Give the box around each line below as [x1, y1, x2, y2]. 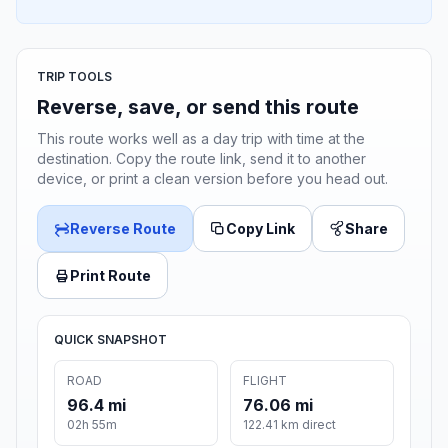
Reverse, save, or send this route [37, 95, 359, 120]
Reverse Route [70, 220, 176, 238]
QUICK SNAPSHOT [54, 332, 167, 348]
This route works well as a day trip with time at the [37, 130, 365, 148]
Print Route [70, 267, 151, 285]
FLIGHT [243, 373, 287, 389]
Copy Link [226, 220, 295, 238]
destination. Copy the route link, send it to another [37, 150, 366, 168]
